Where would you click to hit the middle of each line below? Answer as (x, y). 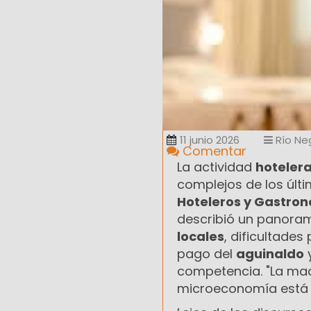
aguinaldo (270, 254)
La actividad (216, 167)
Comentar (213, 151)
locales (201, 237)
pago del (207, 254)
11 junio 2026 (210, 140)
